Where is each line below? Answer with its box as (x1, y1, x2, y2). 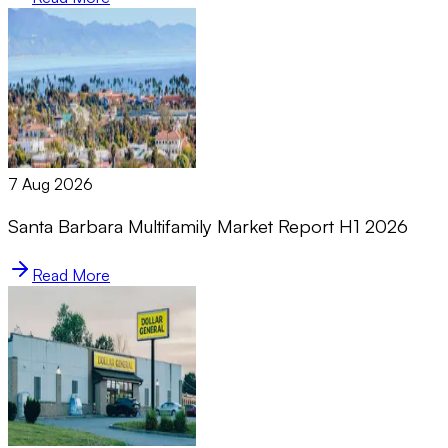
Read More (32, 265, 110, 286)
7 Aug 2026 (8, 173, 93, 194)
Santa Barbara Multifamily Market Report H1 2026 (8, 214, 408, 238)
